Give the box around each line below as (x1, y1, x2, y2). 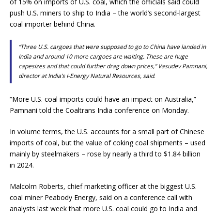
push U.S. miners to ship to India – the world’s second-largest (10, 8, 201, 17)
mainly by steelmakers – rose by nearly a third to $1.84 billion (10, 149, 201, 158)
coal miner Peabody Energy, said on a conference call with (10, 193, 192, 202)
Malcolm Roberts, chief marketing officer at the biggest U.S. (10, 182, 197, 191)
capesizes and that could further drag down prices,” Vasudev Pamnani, (18, 62, 207, 70)
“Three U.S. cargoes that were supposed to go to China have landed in (18, 43, 206, 51)
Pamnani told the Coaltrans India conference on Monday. (10, 106, 189, 115)
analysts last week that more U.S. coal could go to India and (10, 204, 197, 213)
